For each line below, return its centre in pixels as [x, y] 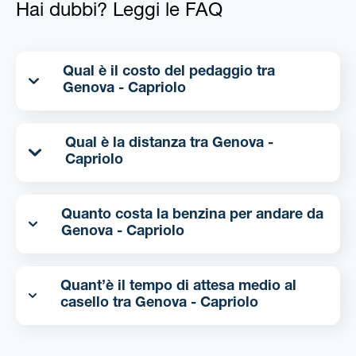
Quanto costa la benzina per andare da [192, 216]
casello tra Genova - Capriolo [196, 304]
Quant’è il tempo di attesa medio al [178, 287]
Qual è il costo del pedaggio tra [168, 73]
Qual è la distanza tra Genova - [138, 144]
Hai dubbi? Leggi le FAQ [119, 12]
